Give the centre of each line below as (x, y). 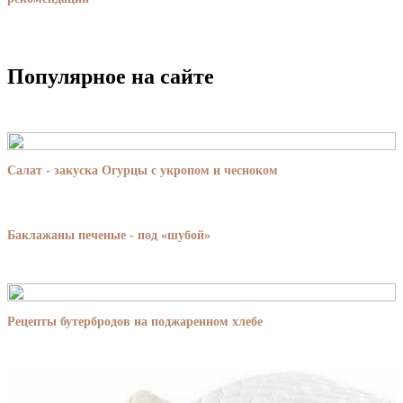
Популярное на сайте (111, 77)
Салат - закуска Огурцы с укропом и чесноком (143, 171)
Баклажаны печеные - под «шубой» (109, 236)
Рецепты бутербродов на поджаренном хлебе (135, 322)
